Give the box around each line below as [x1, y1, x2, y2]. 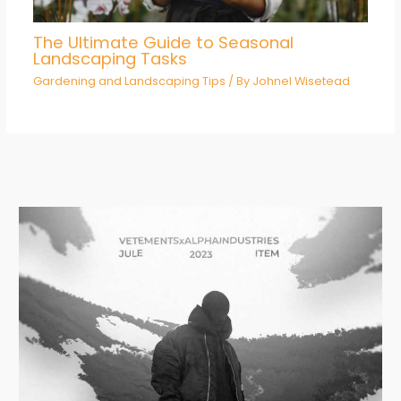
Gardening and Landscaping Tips [32, 73, 226, 90]
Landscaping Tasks [32, 47, 187, 71]
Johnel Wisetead [252, 73, 350, 90]
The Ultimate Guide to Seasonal [32, 31, 294, 55]
